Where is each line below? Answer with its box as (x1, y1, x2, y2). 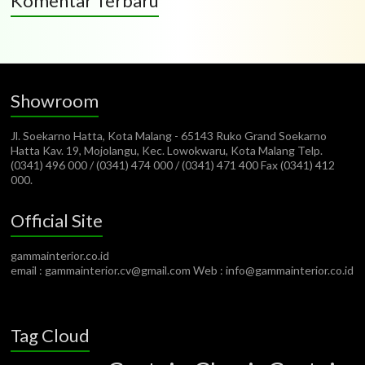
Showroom (11, 89, 99, 112)
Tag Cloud (11, 323, 90, 346)
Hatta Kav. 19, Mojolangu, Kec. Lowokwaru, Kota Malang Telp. (11, 143, 323, 157)
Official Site (11, 209, 103, 231)
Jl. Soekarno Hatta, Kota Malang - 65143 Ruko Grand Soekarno (11, 128, 328, 143)
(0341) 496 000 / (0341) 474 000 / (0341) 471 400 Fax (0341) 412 (11, 157, 336, 172)
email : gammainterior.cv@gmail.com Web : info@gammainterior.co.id (11, 262, 354, 277)
